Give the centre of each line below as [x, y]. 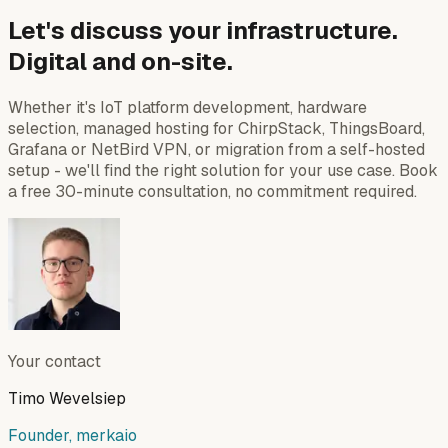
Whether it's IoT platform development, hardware [187, 108]
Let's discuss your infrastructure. [203, 31]
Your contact [54, 362]
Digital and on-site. [120, 62]
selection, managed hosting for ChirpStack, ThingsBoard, [216, 129]
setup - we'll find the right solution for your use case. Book [223, 171]
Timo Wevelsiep [67, 399]
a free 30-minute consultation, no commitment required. [212, 192]
